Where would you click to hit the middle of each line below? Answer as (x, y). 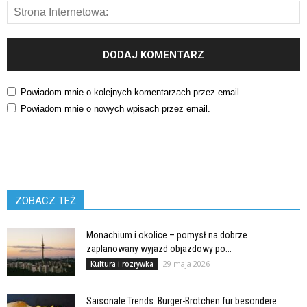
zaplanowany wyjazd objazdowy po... (159, 248)
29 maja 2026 (186, 263)
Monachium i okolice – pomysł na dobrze (167, 235)
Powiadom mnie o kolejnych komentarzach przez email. (131, 92)
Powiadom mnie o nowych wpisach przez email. (115, 108)
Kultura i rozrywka (122, 263)
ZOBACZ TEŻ (46, 200)
